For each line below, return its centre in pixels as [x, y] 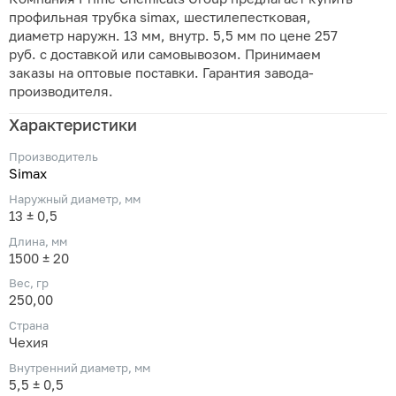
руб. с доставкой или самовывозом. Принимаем [165, 54]
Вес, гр [29, 283]
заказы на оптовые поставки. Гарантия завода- [161, 72]
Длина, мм [38, 241]
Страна [29, 326]
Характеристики [73, 125]
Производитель [53, 157]
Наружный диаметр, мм [75, 199]
